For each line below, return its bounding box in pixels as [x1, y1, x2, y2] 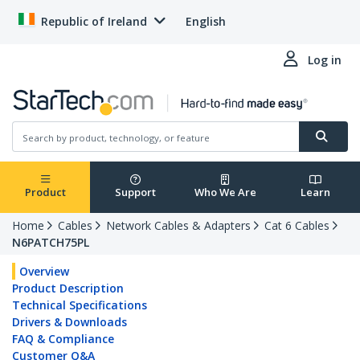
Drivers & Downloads [12, 314, 127, 330]
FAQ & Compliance [12, 331, 114, 347]
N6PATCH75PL [12, 235, 89, 251]
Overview [19, 264, 69, 280]
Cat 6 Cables [264, 218, 329, 234]
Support [114, 185, 156, 200]
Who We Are [194, 185, 256, 200]
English [186, 14, 226, 29]
